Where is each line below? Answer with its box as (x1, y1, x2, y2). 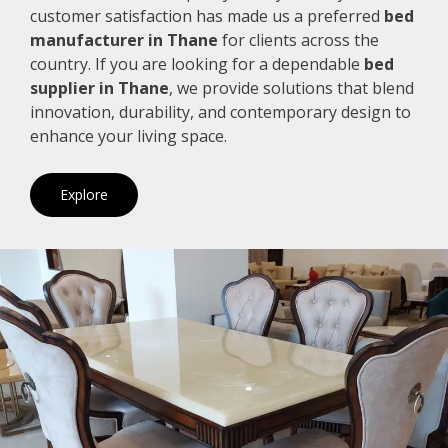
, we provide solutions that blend (169, 77, 414, 100)
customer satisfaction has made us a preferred (30, 5, 384, 28)
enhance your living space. (30, 125, 227, 148)
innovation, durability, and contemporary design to (30, 101, 411, 124)
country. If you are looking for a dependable (30, 53, 364, 76)
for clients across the (218, 29, 379, 52)
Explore (60, 185, 108, 205)
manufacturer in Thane (30, 29, 218, 52)
